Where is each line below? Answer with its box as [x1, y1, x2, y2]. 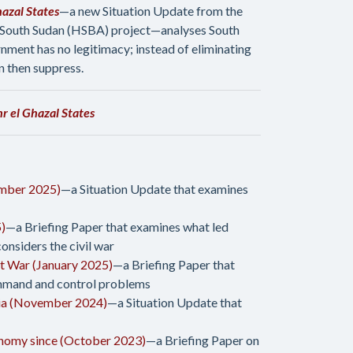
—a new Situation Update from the [59, 3, 243, 18]
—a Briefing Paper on [146, 333, 259, 347]
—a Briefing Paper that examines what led [6, 219, 229, 234]
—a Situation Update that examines [61, 181, 248, 196]
